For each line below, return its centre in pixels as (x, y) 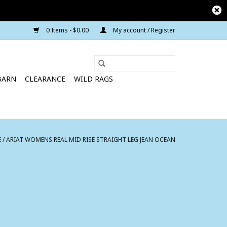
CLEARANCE (45, 79)
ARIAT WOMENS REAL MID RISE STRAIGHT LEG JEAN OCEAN (91, 140)
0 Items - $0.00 (67, 30)
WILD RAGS (93, 79)
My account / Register (143, 30)
